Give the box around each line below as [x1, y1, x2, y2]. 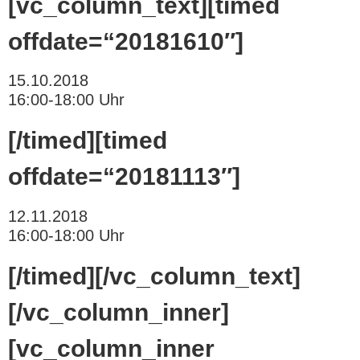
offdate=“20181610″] [8, 27, 243, 55]
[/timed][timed [8, 127, 167, 154]
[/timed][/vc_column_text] [8, 262, 301, 289]
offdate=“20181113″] [8, 163, 240, 190]
